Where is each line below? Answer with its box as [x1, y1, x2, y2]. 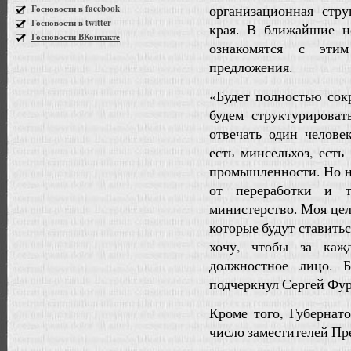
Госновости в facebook [31, 2, 120, 15]
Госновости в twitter [31, 16, 111, 29]
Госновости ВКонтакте [31, 30, 120, 43]
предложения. [209, 57, 292, 76]
